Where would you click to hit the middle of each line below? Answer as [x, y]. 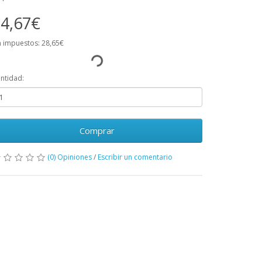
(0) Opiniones [70, 157]
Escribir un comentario [135, 157]
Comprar [97, 130]
